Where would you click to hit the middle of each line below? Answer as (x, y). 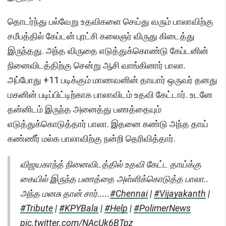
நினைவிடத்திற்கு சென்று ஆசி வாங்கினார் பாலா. (97, 66)
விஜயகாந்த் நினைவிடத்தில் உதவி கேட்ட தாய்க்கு (111, 164)
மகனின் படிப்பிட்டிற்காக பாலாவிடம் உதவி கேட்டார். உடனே (110, 95)
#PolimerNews (162, 208)
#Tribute (37, 208)
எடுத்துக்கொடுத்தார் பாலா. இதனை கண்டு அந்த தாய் (108, 124)
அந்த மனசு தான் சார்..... (65, 194)
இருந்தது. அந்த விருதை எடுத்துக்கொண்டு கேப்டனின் (108, 51)
